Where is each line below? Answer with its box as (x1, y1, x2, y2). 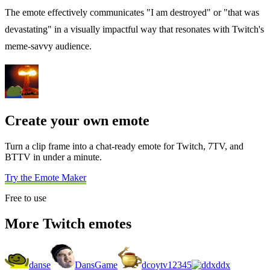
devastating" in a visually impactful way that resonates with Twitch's (5, 24, 264, 35)
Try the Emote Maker (5, 172, 86, 183)
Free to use (5, 193, 46, 204)
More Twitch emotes (5, 215, 131, 231)
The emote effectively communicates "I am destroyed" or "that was (5, 7, 259, 18)
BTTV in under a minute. (5, 152, 102, 163)
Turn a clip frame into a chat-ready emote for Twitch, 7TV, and (5, 141, 243, 152)
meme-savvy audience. (5, 41, 92, 52)
